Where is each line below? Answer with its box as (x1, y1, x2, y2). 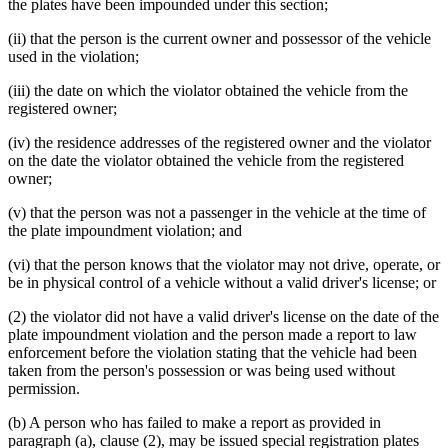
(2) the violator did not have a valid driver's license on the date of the (8, 308, 439, 326)
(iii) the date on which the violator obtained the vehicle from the (8, 82, 408, 100)
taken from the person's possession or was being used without (8, 362, 395, 380)
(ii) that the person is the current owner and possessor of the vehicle (8, 30, 431, 48)
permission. (8, 380, 80, 398)
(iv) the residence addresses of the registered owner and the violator (8, 134, 431, 152)
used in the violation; (8, 48, 139, 66)
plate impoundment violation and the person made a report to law (8, 326, 417, 344)
